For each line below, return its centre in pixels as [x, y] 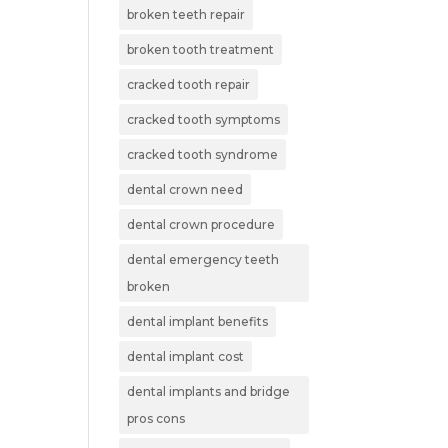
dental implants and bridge [209, 391]
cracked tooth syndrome [203, 154]
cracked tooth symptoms [204, 119]
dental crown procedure [201, 224]
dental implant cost [186, 356]
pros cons [156, 418]
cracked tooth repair [189, 84]
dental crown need [185, 189]
